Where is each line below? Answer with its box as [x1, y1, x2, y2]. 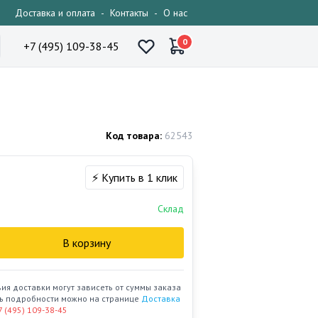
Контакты [110, 6, 148, 19]
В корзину [62, 236, 111, 250]
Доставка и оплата [15, 6, 95, 19]
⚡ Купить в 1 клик [92, 170, 177, 185]
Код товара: [106, 129, 162, 142]
